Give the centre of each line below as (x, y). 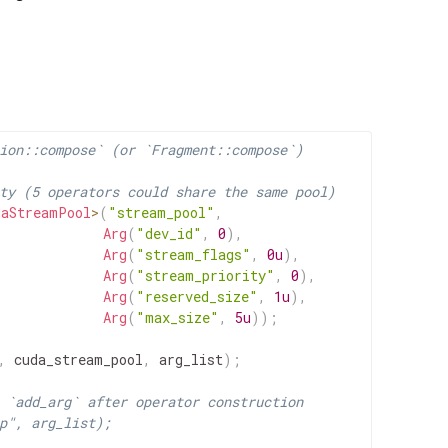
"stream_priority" (205, 275)
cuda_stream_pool (78, 359)
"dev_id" (169, 233)
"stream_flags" (193, 254)
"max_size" (177, 317)
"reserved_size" (197, 296)
